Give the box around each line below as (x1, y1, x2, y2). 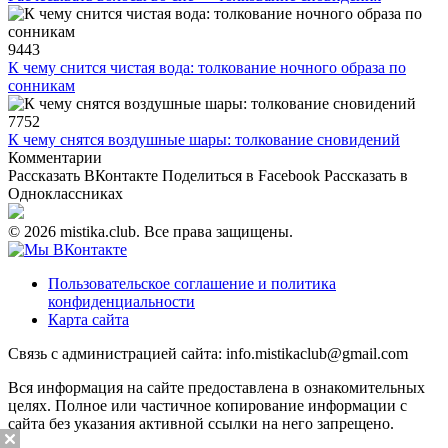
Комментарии (8, 149, 102, 167)
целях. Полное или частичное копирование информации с (8, 397, 407, 415)
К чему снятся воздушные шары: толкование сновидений (8, 131, 400, 149)
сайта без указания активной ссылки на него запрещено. (8, 415, 394, 433)
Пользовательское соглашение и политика (48, 275, 336, 293)
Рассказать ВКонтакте (8, 167, 158, 185)
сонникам (8, 77, 75, 95)
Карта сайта (48, 311, 129, 329)
